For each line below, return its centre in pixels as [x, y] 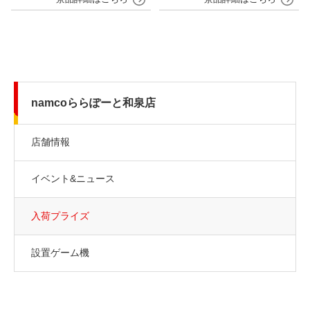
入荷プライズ [60, 216]
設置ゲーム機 [60, 253]
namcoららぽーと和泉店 [93, 103]
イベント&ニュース [73, 179]
